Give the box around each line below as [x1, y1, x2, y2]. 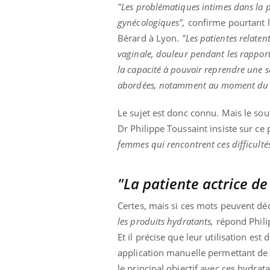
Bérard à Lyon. [118, 32, 182, 45]
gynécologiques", [118, 16, 186, 29]
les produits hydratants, [118, 215, 214, 228]
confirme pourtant [185, 16, 268, 29]
